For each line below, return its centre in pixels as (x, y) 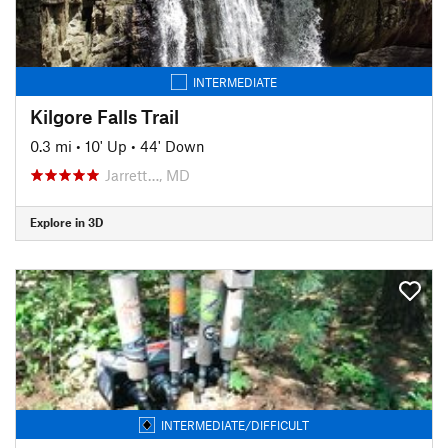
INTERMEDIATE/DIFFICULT (235, 424)
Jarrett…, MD (147, 174)
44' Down (172, 145)
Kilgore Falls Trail (104, 116)
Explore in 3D (66, 222)
